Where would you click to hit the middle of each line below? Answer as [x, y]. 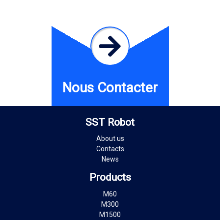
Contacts [110, 149]
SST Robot [110, 122]
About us [110, 139]
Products [110, 178]
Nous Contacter [110, 87]
